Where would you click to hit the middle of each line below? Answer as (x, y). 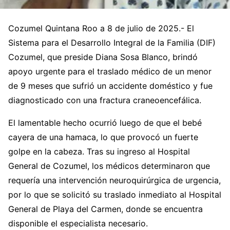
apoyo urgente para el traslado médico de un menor (110, 72)
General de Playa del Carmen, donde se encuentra (106, 209)
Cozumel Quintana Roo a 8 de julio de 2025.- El (101, 28)
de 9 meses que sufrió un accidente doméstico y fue (110, 86)
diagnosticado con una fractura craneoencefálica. (105, 100)
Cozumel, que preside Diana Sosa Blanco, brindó (103, 57)
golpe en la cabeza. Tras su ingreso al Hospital (99, 152)
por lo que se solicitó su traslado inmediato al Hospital (115, 195)
